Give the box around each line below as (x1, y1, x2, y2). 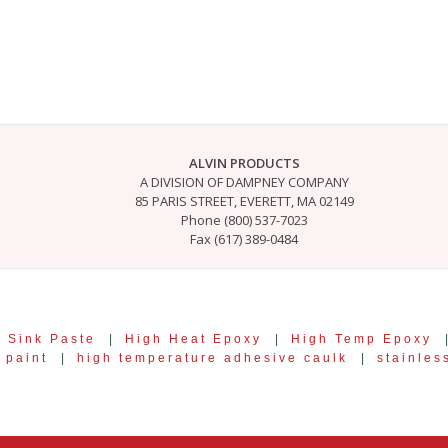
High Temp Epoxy (291, 331, 432, 345)
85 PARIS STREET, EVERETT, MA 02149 (134, 191, 354, 210)
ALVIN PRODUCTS (188, 153, 300, 172)
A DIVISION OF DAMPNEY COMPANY (139, 172, 349, 191)
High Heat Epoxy (125, 331, 262, 345)
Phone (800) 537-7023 (180, 210, 308, 229)
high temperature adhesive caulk (77, 350, 348, 364)
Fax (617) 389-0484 (190, 229, 298, 248)
